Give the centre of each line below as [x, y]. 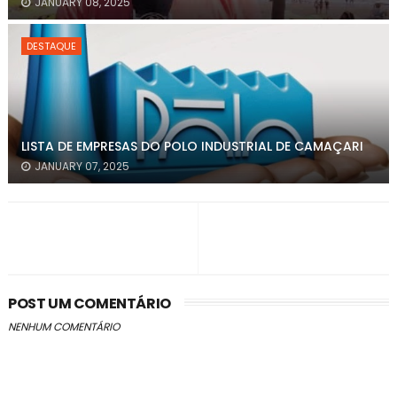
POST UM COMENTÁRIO [89, 304]
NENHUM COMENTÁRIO [63, 327]
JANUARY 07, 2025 [82, 166]
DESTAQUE [51, 46]
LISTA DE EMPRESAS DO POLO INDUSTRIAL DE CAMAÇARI [192, 146]
